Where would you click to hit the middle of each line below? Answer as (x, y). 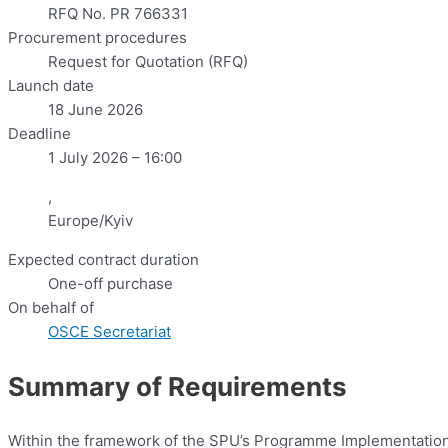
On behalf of (51, 308)
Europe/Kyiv (90, 221)
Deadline (39, 134)
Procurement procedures (97, 38)
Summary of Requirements (177, 387)
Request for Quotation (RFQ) (148, 62)
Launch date (51, 86)
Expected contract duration (103, 260)
